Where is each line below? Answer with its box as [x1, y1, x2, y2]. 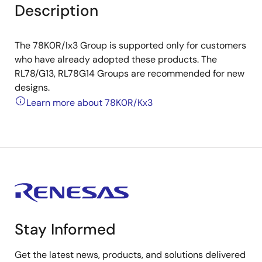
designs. [15, 81, 50, 94]
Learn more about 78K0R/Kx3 [26, 96, 153, 109]
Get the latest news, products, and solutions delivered [15, 249, 246, 261]
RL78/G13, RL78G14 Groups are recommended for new [15, 67, 244, 80]
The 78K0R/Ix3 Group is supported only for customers [15, 39, 246, 51]
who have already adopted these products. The [15, 53, 217, 65]
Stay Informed [15, 219, 116, 239]
